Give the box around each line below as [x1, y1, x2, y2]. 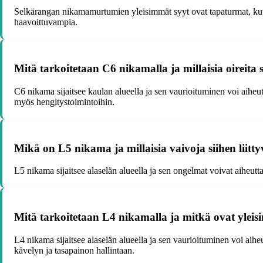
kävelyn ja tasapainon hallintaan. [14, 245, 134, 255]
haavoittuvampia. [14, 17, 77, 28]
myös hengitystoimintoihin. [14, 96, 114, 107]
